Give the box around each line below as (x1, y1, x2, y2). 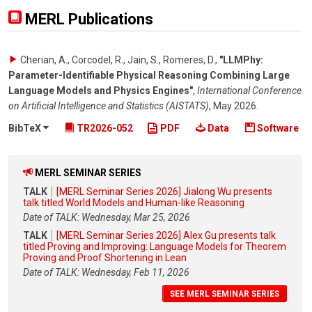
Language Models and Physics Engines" (8, 85, 193, 96)
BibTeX (8, 123, 43, 134)
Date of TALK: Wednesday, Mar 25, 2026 (23, 211, 190, 223)
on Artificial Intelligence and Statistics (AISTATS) (8, 100, 209, 111)
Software (255, 123, 299, 134)
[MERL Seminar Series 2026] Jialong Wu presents (56, 185, 272, 197)
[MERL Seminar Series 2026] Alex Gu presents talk (56, 229, 276, 241)
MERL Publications (22, 10, 153, 28)
